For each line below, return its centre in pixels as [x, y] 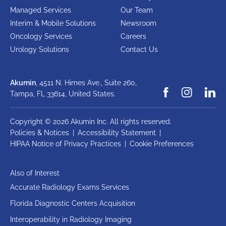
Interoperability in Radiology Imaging [71, 219]
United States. [92, 94]
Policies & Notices [40, 132]
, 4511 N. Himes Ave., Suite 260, [86, 82]
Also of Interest [35, 173]
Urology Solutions [40, 49]
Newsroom [138, 23]
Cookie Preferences [162, 144]
